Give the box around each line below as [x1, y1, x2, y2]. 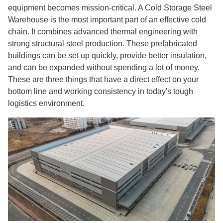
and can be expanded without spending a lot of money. [8, 63, 200, 72]
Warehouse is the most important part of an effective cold [8, 15, 206, 24]
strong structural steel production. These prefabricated [8, 39, 197, 48]
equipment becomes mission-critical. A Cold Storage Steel [8, 3, 212, 12]
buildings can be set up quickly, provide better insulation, [8, 51, 207, 60]
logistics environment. [8, 99, 85, 108]
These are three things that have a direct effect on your [8, 75, 199, 84]
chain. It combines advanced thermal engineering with [8, 27, 198, 36]
